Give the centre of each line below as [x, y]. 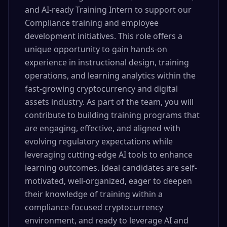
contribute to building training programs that [112, 115]
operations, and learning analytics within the [110, 75]
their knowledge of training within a [94, 194]
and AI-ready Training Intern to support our [108, 10]
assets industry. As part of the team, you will [109, 102]
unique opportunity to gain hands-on [96, 49]
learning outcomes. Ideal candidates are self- [111, 168]
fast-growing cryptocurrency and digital [101, 89]
